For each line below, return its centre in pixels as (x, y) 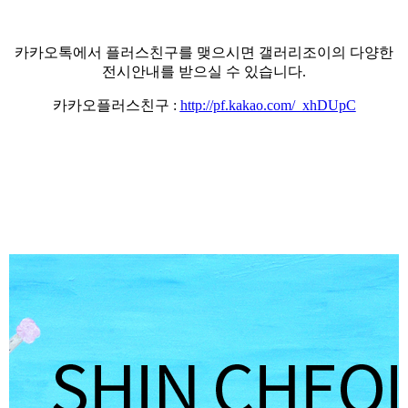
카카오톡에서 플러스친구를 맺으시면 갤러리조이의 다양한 (204, 52)
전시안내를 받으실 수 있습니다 (202, 71)
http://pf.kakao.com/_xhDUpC (268, 105)
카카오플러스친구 (112, 105)
